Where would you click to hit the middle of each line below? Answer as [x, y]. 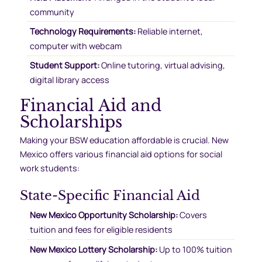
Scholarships [71, 122]
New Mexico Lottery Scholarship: [93, 249]
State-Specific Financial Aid [110, 195]
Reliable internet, [169, 32]
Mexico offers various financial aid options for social [121, 154]
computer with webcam [75, 46]
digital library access [69, 80]
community [52, 12]
